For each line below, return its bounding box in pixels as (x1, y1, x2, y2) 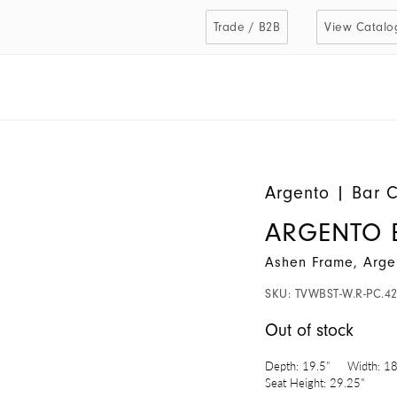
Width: (347, 357, 380, 375)
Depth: (265, 357, 299, 375)
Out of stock (265, 320, 354, 341)
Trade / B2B (213, 19, 280, 35)
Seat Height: (265, 374, 326, 392)
